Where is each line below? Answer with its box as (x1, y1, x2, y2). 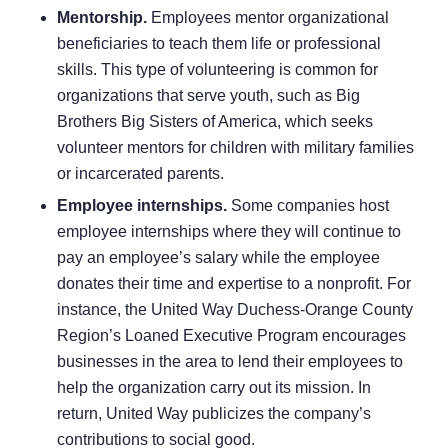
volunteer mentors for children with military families (56, 138, 414, 156)
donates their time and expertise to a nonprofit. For (56, 274, 411, 292)
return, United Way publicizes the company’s (56, 404, 371, 422)
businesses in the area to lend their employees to (56, 352, 403, 370)
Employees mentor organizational (150, 8, 389, 26)
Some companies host (230, 196, 389, 214)
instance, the (56, 300, 151, 318)
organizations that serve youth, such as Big (56, 86, 360, 104)
